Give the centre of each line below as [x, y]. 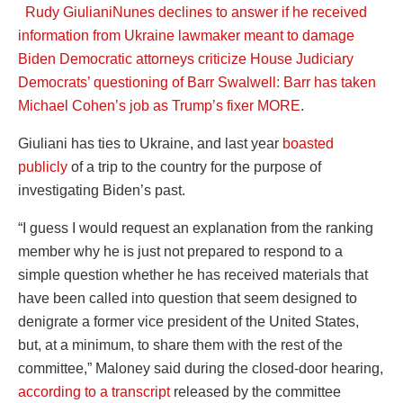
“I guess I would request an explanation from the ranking [196, 228]
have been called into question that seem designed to [188, 298]
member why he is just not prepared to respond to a [180, 251]
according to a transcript [94, 391]
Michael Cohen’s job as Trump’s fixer [136, 105]
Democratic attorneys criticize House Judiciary [206, 58]
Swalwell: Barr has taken [297, 82]
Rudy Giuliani [69, 12]
